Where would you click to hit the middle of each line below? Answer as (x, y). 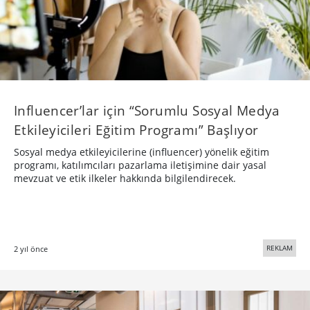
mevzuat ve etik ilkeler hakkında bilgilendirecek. (125, 178)
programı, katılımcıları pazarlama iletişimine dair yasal (140, 165)
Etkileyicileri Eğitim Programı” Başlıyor (136, 129)
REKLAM (280, 247)
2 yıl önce (31, 248)
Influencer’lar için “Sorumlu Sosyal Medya (147, 110)
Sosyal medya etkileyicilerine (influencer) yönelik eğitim (142, 152)
